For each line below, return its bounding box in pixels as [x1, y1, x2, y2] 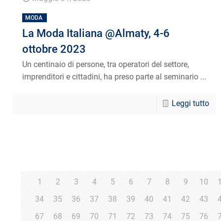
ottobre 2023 [22, 42, 86, 55]
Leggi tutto [171, 98, 209, 108]
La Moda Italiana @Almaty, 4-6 [22, 27, 170, 39]
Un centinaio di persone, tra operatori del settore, [22, 59, 189, 69]
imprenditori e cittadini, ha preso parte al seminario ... [22, 72, 207, 81]
